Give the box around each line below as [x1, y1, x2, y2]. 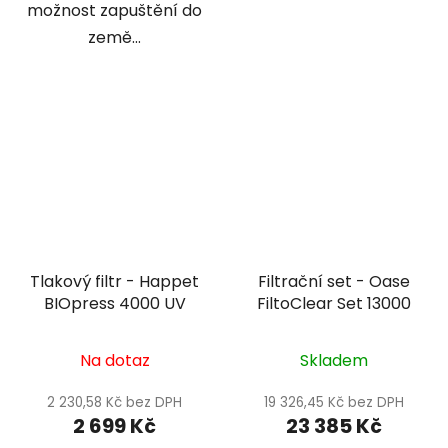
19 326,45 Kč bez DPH [263, 393, 404, 413]
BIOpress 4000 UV [43, 292, 186, 316]
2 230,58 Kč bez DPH [47, 393, 182, 413]
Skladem [299, 349, 368, 373]
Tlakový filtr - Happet [30, 270, 199, 294]
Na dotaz [79, 349, 150, 373]
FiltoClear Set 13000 [256, 292, 411, 316]
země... [88, 25, 141, 49]
